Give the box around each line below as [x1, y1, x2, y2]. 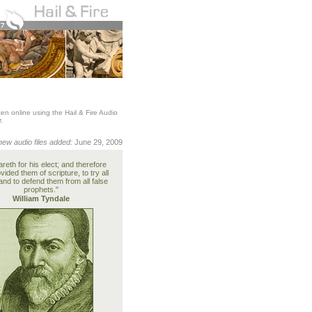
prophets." [23, 185, 58, 194]
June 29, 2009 [75, 138, 123, 146]
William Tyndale [12, 194, 70, 203]
